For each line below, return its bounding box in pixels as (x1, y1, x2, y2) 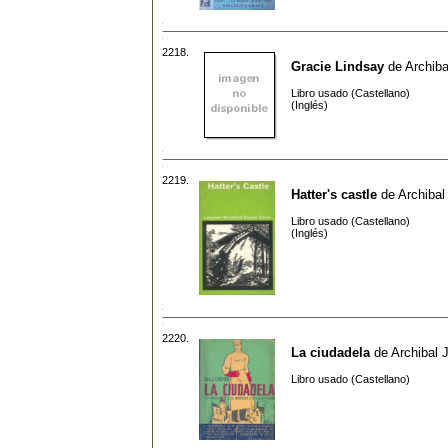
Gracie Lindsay (291, 58, 384, 74)
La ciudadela (291, 344, 370, 360)
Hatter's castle (291, 186, 377, 202)
